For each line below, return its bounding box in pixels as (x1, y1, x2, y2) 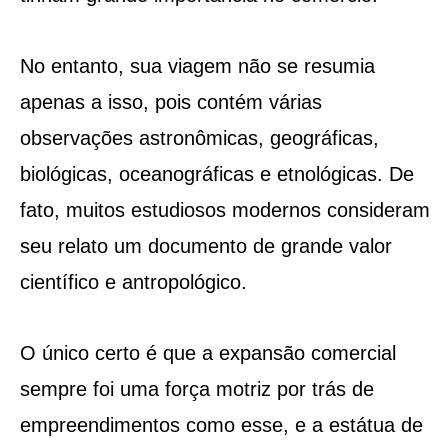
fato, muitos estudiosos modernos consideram (19, 198, 430, 221)
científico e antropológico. (19, 270, 247, 293)
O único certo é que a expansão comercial (19, 341, 396, 364)
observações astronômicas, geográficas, (19, 126, 379, 149)
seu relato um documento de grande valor (19, 234, 392, 257)
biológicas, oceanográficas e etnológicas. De (19, 162, 414, 185)
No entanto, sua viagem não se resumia (19, 54, 375, 77)
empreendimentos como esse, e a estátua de (19, 413, 423, 436)
